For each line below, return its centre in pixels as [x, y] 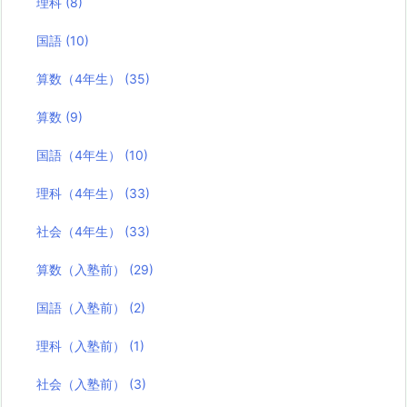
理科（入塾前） [83, 346]
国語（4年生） [81, 155]
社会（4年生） [81, 232]
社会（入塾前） [83, 384]
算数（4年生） [81, 79]
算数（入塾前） [83, 270]
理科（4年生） [81, 194]
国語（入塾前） [83, 308]
